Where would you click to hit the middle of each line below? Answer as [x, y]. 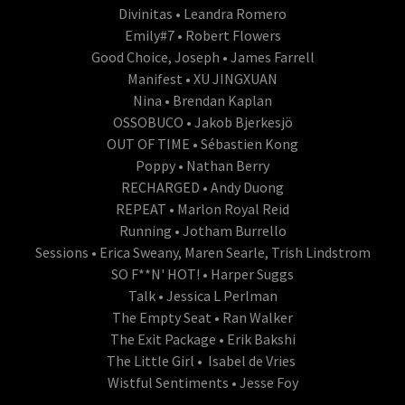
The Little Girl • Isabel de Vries [202, 360]
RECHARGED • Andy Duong [202, 187]
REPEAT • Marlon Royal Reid [202, 208]
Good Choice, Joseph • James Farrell [202, 57]
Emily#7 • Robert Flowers [202, 35]
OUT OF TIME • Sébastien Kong [202, 143]
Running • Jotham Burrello [202, 230]
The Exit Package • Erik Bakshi [202, 339]
